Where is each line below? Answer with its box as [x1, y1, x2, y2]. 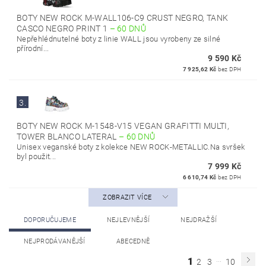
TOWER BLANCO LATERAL [17, 131, 119, 141]
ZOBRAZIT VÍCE [103, 193, 152, 201]
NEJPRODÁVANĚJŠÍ [24, 237, 85, 245]
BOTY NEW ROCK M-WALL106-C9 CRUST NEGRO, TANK [17, 12, 229, 23]
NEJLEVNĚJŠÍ [106, 216, 150, 224]
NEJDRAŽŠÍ [180, 216, 217, 224]
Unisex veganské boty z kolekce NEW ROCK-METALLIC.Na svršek [17, 142, 245, 151]
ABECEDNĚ [116, 237, 150, 245]
